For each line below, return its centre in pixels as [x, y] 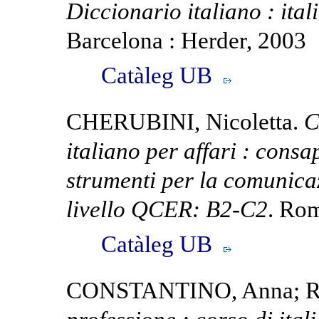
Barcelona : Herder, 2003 [187, 40]
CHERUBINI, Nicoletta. [185, 121]
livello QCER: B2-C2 [167, 209]
